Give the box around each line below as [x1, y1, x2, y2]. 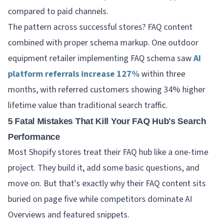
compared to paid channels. [8, 5, 109, 18]
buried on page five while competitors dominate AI [8, 193, 192, 205]
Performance [8, 131, 60, 142]
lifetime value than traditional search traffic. [8, 99, 168, 111]
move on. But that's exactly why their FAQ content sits [8, 177, 206, 190]
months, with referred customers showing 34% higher [8, 83, 205, 96]
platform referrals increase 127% [8, 67, 139, 80]
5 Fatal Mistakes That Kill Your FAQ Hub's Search [8, 116, 206, 126]
